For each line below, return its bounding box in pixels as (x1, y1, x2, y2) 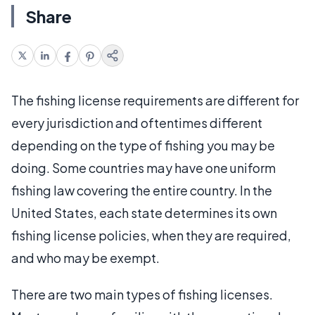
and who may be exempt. (11, 249, 160, 266)
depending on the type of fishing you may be (11, 136, 275, 153)
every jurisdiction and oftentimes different (11, 114, 262, 131)
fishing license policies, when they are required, (11, 226, 291, 243)
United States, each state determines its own (11, 204, 277, 221)
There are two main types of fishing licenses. (11, 285, 273, 302)
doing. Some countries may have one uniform (11, 159, 276, 176)
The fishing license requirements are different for (11, 91, 299, 108)
